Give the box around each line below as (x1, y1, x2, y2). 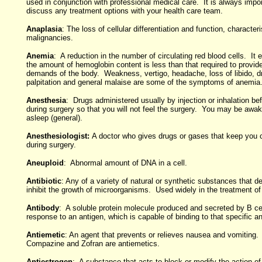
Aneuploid (26, 158, 64, 167)
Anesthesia (26, 96, 66, 105)
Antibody (26, 204, 59, 212)
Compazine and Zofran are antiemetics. (26, 239, 160, 248)
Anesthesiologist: (26, 132, 92, 140)
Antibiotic (26, 177, 61, 185)
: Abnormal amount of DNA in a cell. (63, 158, 187, 167)
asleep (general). (26, 113, 82, 122)
